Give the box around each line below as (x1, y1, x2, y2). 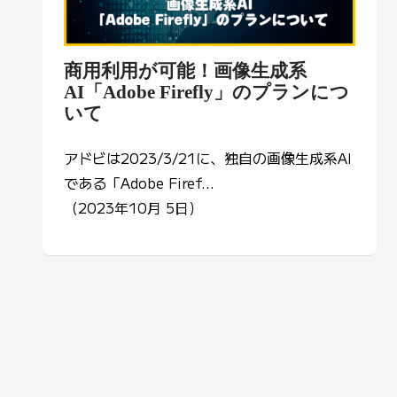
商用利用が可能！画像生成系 (64, 60, 307, 82)
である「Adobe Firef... (64, 172, 214, 194)
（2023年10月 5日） (64, 197, 203, 219)
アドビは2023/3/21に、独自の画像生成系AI (64, 147, 352, 169)
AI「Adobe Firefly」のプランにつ (64, 82, 349, 103)
